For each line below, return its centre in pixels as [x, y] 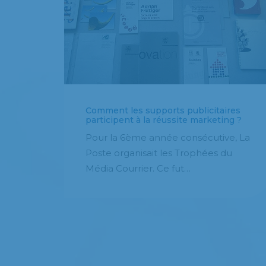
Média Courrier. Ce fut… [138, 169]
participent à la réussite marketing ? [164, 120]
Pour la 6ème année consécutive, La [168, 138]
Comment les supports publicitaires [163, 111]
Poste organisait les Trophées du [159, 153]
